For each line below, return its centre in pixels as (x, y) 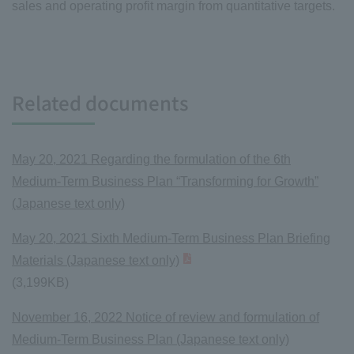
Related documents (100, 102)
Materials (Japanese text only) (96, 260)
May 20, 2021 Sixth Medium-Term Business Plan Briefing (171, 238)
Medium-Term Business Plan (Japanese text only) (151, 339)
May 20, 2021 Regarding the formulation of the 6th (151, 159)
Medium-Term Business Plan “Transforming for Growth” (165, 181)
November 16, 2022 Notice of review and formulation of (166, 317)
